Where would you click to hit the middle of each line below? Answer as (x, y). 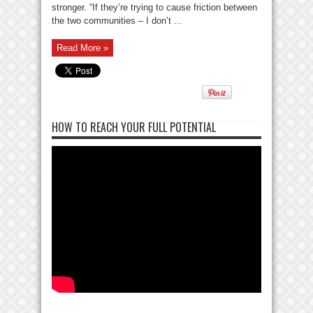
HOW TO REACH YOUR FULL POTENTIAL (134, 127)
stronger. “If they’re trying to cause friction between (154, 7)
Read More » (82, 48)
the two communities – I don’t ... (117, 20)
